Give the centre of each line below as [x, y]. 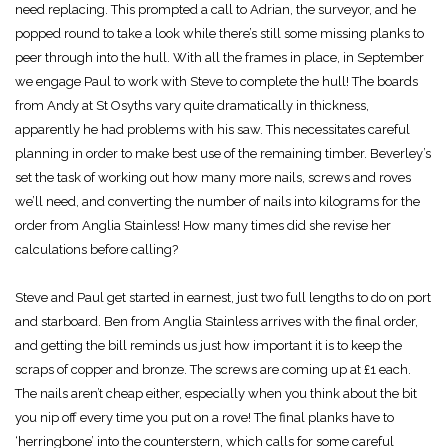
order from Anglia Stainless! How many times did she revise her [203, 225]
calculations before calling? [96, 249]
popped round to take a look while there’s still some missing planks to [219, 33]
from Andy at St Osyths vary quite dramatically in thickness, [192, 105]
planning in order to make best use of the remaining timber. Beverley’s [223, 153]
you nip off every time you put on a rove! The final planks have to [204, 417]
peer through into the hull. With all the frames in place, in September [219, 57]
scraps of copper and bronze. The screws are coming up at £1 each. [213, 369]
